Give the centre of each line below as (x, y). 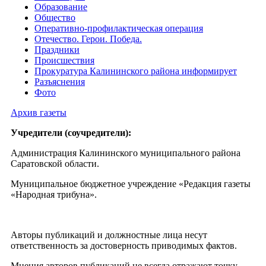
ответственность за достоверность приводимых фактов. (124, 246)
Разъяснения (60, 82)
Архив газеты (39, 113)
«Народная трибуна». (54, 195)
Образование (61, 7)
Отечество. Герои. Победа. (88, 39)
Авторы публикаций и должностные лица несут (109, 235)
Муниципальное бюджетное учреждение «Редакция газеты (131, 184)
